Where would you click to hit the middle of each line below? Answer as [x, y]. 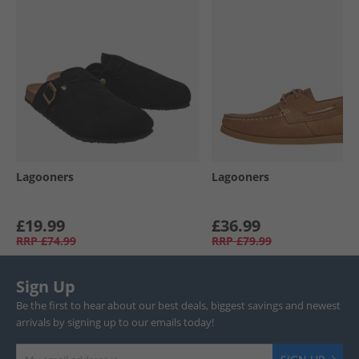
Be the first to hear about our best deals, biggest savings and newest [178, 305]
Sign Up [46, 286]
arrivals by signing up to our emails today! [115, 322]
